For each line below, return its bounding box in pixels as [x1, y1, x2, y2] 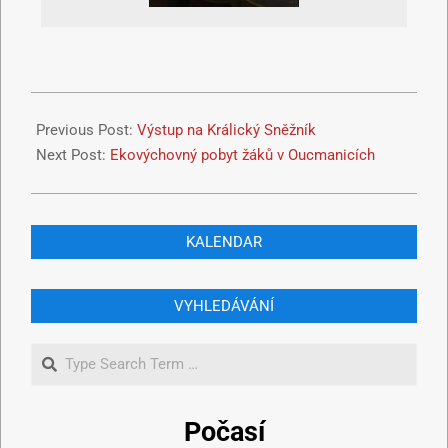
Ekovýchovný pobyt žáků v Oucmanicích [110, 146, 375, 165]
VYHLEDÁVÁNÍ [174, 297, 274, 316]
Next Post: [36, 146, 110, 165]
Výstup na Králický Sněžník [137, 121, 316, 140]
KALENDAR [186, 233, 262, 252]
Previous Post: [36, 121, 137, 140]
